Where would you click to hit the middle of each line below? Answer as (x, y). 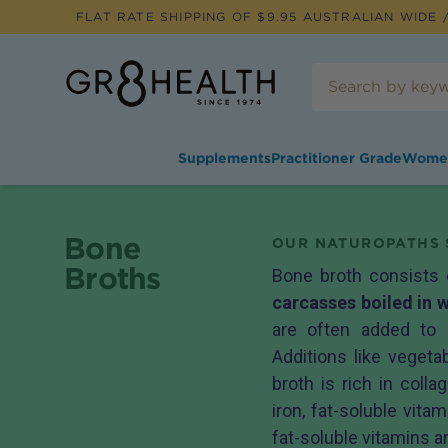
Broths (112, 278)
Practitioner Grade (336, 158)
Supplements (224, 158)
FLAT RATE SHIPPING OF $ (171, 17)
